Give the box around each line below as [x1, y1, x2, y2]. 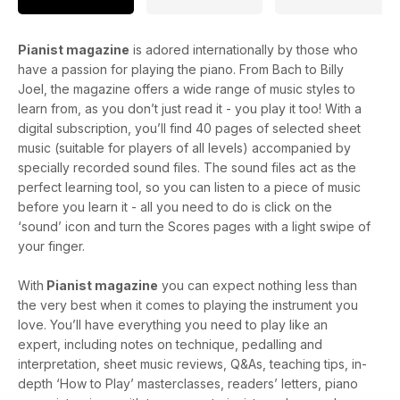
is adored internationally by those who [129, 41, 358, 57]
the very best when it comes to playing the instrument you [18, 296, 358, 312]
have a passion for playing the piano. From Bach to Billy [18, 61, 344, 77]
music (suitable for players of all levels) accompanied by [18, 139, 351, 155]
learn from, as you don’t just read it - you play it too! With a [18, 100, 362, 116]
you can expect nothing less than [158, 277, 357, 293]
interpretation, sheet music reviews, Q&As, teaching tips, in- [18, 355, 367, 371]
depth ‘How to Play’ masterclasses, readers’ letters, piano [18, 375, 358, 391]
